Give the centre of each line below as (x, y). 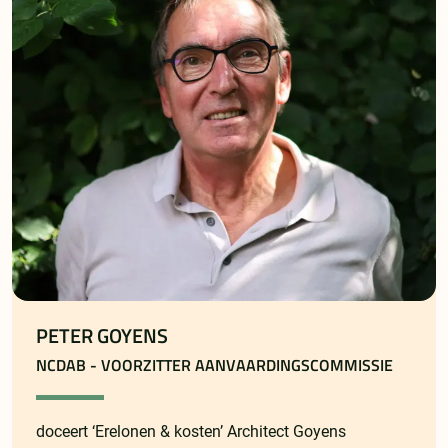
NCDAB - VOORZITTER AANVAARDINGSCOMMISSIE (214, 365)
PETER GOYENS (102, 336)
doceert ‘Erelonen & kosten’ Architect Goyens (191, 432)
